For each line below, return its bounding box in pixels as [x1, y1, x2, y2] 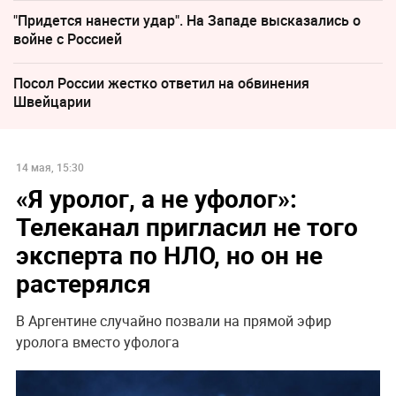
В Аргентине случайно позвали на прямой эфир [15, 311, 331, 331]
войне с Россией [13, 29, 122, 49]
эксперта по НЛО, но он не [15, 238, 323, 272]
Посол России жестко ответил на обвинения [13, 73, 309, 94]
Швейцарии [13, 92, 91, 112]
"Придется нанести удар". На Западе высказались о [13, 11, 361, 31]
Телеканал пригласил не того [15, 209, 358, 244]
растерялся [15, 266, 151, 301]
